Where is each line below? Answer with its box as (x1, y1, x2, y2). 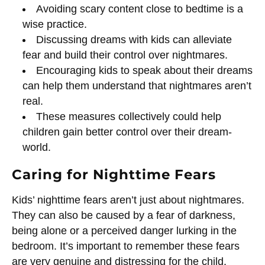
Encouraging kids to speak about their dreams (36, 64, 253, 77)
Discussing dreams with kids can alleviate (36, 34, 232, 46)
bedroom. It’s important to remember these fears (12, 240, 240, 253)
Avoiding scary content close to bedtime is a (36, 3, 244, 15)
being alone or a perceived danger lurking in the (12, 225, 237, 237)
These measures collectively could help (36, 111, 222, 123)
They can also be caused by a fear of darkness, (12, 209, 235, 222)
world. (22, 141, 51, 154)
